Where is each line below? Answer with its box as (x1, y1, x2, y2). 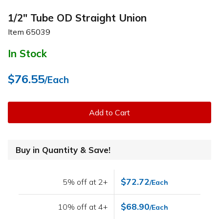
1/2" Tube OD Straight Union (8, 11, 147, 24)
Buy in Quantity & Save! (16, 145, 110, 155)
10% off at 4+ (58, 202, 108, 212)
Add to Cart (89, 108, 130, 118)
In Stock (8, 47, 47, 60)
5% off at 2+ (63, 177, 108, 187)
